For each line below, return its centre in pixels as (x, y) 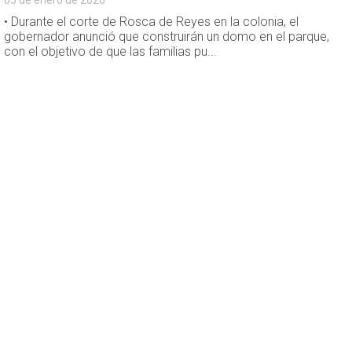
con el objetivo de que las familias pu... (111, 52)
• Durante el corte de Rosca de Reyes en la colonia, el (152, 22)
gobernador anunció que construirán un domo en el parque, (167, 37)
